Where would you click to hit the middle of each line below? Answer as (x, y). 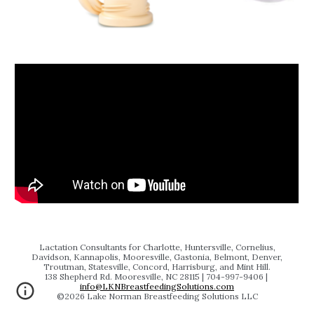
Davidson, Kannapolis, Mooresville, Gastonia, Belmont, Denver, (157, 257)
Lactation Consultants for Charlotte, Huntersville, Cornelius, (157, 247)
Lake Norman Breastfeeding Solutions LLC (171, 296)
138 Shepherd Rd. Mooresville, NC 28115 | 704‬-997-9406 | (157, 277)
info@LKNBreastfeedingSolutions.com (157, 286)
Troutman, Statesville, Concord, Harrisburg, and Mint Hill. (157, 267)
